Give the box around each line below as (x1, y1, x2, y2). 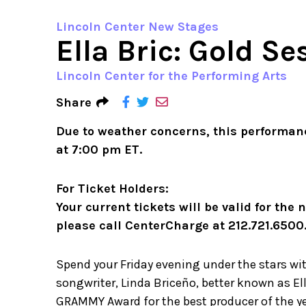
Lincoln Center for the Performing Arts (56, 68, 287, 83)
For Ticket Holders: (56, 181, 169, 196)
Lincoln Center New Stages (56, 19, 219, 34)
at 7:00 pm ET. (56, 142, 142, 157)
